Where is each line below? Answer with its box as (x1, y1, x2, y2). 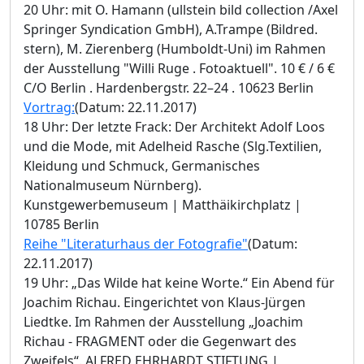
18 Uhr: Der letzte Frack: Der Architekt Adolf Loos (24, 117, 325, 136)
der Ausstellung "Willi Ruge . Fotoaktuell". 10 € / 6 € (24, 58, 335, 77)
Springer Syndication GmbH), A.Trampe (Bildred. (24, 19, 318, 38)
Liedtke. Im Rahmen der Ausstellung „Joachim (24, 312, 303, 331)
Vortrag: (24, 97, 75, 116)
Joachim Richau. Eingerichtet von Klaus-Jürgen (24, 292, 305, 311)
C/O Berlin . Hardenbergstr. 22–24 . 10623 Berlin (24, 78, 314, 97)
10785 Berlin (24, 214, 99, 233)
